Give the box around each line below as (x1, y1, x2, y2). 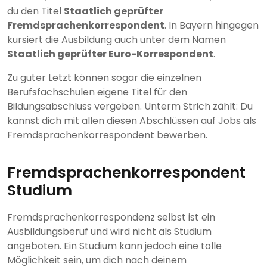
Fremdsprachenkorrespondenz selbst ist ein (7, 210, 215, 225)
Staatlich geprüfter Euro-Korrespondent (7, 47, 213, 61)
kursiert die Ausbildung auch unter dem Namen (7, 33, 226, 47)
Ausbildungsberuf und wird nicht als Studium (7, 225, 212, 239)
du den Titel (7, 4, 64, 18)
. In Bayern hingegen (164, 18, 259, 33)
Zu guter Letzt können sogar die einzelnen (7, 71, 201, 85)
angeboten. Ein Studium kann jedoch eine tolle (7, 239, 222, 253)
